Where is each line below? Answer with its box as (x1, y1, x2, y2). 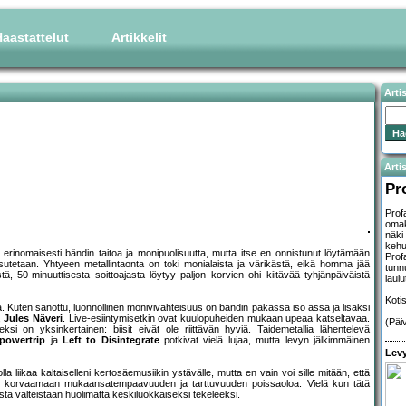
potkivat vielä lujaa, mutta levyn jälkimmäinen (159, 334, 370, 346)
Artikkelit (111, 30, 167, 44)
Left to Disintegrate (62, 334, 159, 346)
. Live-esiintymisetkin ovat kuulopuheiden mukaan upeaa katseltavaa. (63, 313, 370, 324)
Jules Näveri (4, 313, 63, 324)
